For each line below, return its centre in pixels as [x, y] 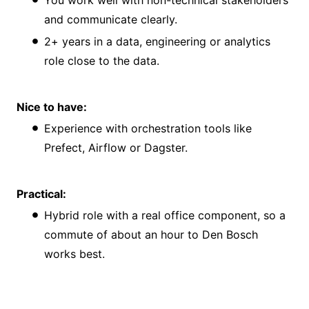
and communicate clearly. [111, 19]
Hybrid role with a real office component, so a [165, 216]
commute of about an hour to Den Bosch [151, 235]
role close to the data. [102, 60]
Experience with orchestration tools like [148, 128]
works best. [74, 254]
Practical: [41, 194]
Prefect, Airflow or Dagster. [116, 147]
